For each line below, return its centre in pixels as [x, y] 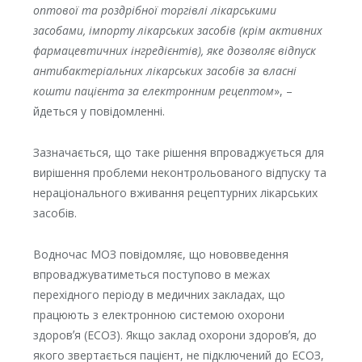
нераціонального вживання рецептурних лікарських [175, 192]
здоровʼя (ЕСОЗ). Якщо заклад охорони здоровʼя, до [175, 335]
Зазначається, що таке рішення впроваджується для [178, 152]
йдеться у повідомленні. [99, 111]
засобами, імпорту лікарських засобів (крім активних [177, 30]
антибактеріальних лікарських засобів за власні [164, 70]
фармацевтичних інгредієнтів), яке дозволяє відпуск [174, 50]
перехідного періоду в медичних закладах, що [159, 294]
